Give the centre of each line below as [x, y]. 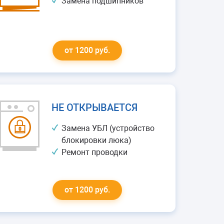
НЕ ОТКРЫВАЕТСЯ [95, 107]
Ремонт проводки [95, 152]
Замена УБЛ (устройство [108, 128]
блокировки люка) [97, 140]
